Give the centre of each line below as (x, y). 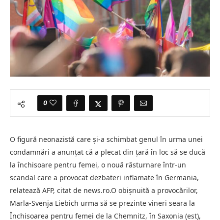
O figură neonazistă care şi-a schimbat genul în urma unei (106, 139)
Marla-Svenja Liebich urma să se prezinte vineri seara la (102, 203)
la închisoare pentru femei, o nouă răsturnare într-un (98, 165)
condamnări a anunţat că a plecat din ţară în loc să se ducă (108, 152)
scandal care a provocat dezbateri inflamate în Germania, (104, 177)
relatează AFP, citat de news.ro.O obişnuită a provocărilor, (104, 190)
